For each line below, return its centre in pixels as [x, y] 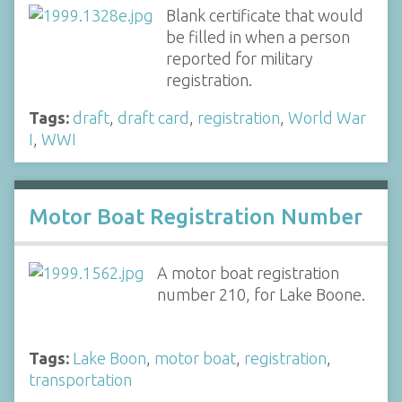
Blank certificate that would [264, 15]
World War [327, 118]
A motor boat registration [248, 273]
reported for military [239, 58]
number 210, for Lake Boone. [261, 295]
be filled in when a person [258, 37]
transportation [80, 379]
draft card [153, 118]
